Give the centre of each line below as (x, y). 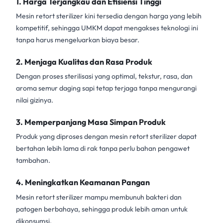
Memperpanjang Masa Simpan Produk (95, 122)
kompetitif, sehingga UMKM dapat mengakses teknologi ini (107, 28)
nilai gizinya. (35, 100)
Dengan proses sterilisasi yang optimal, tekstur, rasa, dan (104, 76)
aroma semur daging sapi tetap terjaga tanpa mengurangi (106, 88)
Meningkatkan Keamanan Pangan (87, 182)
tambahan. (33, 161)
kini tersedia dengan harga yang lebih (142, 16)
